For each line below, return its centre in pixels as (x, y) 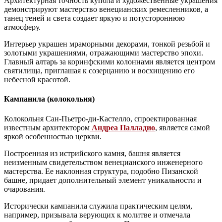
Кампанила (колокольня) (49, 99)
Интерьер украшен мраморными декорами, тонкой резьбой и (107, 44)
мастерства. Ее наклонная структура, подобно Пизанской (101, 171)
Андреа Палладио (123, 127)
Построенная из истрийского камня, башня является (92, 153)
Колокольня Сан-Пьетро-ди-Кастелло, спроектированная (100, 118)
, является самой (183, 127)
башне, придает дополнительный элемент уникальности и (103, 180)
